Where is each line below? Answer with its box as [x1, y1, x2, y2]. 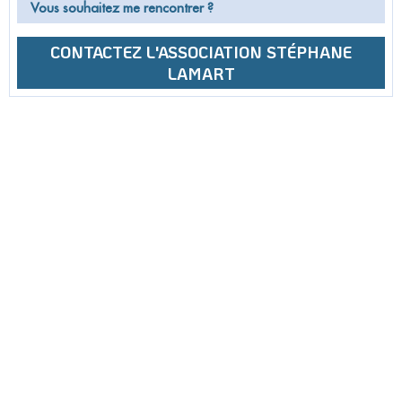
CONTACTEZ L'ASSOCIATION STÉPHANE [50, 41, 352, 63]
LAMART [167, 63, 235, 84]
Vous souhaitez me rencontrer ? [31, 2, 214, 15]
